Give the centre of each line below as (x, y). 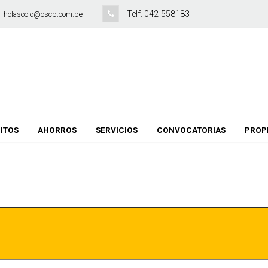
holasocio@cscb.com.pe (44, 14)
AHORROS (57, 130)
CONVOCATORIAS (191, 130)
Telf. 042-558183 (158, 14)
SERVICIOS (117, 130)
